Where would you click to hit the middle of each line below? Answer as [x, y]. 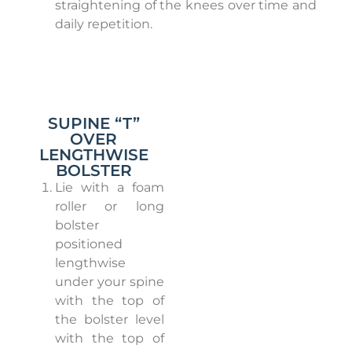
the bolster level [110, 320]
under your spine [110, 282]
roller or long [110, 207]
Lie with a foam [110, 188]
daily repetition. [104, 24]
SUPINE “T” [93, 124]
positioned [89, 244]
